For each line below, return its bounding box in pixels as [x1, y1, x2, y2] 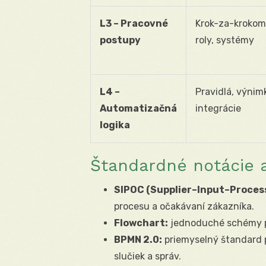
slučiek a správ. [114, 250, 181, 262]
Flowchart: [114, 217, 168, 229]
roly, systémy [195, 34, 254, 46]
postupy [100, 34, 141, 46]
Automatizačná [100, 102, 177, 114]
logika [100, 119, 130, 131]
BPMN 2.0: [114, 233, 162, 245]
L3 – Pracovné [100, 17, 168, 29]
